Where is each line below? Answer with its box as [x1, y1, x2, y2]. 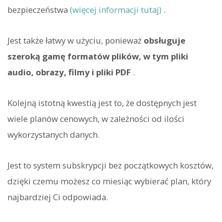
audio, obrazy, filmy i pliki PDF [7, 66, 131, 78]
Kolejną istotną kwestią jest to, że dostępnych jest [7, 97, 197, 109]
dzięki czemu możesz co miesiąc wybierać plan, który [7, 175, 211, 187]
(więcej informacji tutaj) [70, 3, 162, 15]
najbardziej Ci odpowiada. [7, 191, 108, 203]
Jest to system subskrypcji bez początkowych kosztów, [7, 160, 214, 171]
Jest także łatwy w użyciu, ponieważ [7, 34, 144, 46]
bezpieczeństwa [7, 3, 70, 15]
